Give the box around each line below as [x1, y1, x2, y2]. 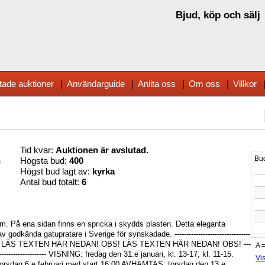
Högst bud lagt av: [20, 167, 92, 176]
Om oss [189, 79, 220, 89]
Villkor [233, 79, 257, 89]
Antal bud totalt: [20, 177, 82, 187]
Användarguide [67, 79, 125, 89]
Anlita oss [138, 79, 176, 89]
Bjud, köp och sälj [176, 9, 260, 21]
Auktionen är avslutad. [56, 146, 148, 155]
